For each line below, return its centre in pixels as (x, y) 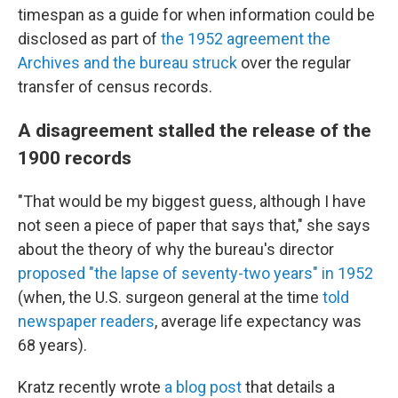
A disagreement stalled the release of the (195, 131)
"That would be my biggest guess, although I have (192, 202)
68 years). (52, 346)
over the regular (294, 63)
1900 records (75, 158)
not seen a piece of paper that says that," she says (194, 226)
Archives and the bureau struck (127, 63)
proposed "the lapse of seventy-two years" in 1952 (195, 274)
